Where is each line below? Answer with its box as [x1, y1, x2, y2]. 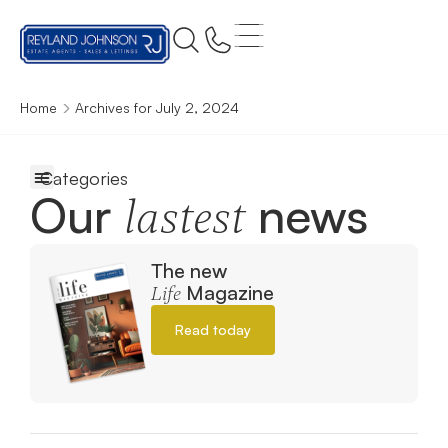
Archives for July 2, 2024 [75, 99, 239, 116]
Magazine [181, 280, 274, 305]
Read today [175, 321, 251, 338]
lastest [124, 189, 245, 247]
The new [151, 258, 227, 283]
